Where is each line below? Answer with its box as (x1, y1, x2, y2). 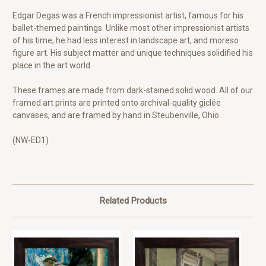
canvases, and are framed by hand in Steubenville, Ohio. (12, 110, 221, 121)
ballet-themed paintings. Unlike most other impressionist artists (12, 23, 249, 33)
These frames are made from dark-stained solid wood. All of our (12, 85, 253, 96)
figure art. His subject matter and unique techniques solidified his (12, 48, 253, 58)
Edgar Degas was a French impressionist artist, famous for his (12, 11, 243, 21)
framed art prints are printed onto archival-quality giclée (12, 98, 221, 108)
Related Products (99, 195, 167, 207)
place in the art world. (12, 61, 92, 71)
